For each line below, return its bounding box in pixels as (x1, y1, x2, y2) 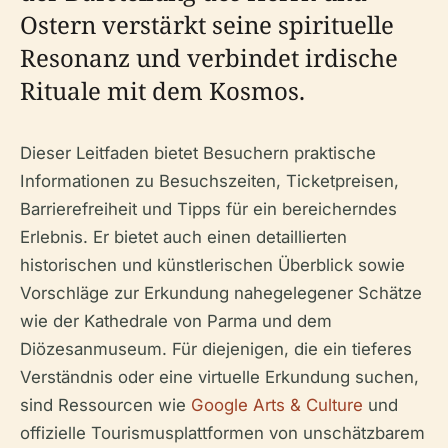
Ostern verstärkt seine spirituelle (20, 7, 394, 41)
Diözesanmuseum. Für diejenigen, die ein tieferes (20, 338, 412, 359)
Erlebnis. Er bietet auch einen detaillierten (20, 226, 347, 247)
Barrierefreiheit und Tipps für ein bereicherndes (20, 198, 397, 219)
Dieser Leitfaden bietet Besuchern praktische (20, 142, 376, 163)
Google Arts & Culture (191, 394, 363, 415)
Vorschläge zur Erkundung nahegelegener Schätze (20, 282, 422, 303)
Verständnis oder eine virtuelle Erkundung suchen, (20, 366, 419, 387)
